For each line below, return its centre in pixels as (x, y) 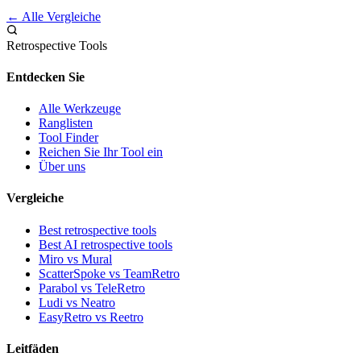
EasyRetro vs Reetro (91, 317)
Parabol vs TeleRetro (92, 288)
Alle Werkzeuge (80, 109)
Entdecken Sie (46, 77)
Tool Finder (68, 138)
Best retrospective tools (98, 230)
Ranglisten (66, 123)
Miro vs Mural (75, 259)
